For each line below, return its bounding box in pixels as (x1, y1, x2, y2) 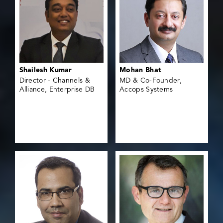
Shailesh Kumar (19, 66, 72, 74)
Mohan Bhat (119, 66, 162, 74)
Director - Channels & (19, 77, 90, 84)
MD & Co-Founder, (119, 77, 182, 84)
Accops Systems (119, 86, 173, 93)
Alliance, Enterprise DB (19, 86, 95, 93)
